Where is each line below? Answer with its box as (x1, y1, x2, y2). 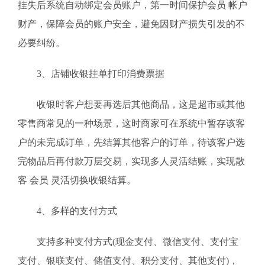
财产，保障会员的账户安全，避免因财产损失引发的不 (18, 19, 245, 29)
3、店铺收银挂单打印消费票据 (18, 69, 164, 79)
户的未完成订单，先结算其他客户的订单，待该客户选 (18, 137, 245, 147)
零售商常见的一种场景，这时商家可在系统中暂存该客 (18, 118, 245, 128)
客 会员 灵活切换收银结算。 (18, 175, 136, 185)
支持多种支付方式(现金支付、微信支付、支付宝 (18, 237, 238, 247)
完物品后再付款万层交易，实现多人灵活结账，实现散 (18, 156, 245, 166)
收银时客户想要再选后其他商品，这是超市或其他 (18, 99, 245, 109)
